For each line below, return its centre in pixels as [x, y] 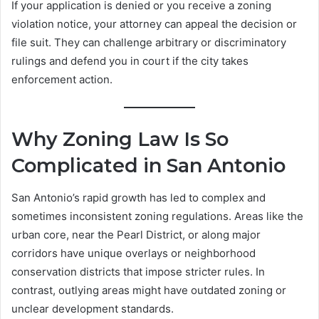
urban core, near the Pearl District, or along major [136, 234]
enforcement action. [62, 80]
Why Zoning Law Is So [120, 140]
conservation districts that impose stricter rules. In [138, 271]
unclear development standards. [93, 308]
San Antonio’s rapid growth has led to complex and [138, 197]
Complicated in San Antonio [148, 166]
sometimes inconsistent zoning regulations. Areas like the [157, 216]
